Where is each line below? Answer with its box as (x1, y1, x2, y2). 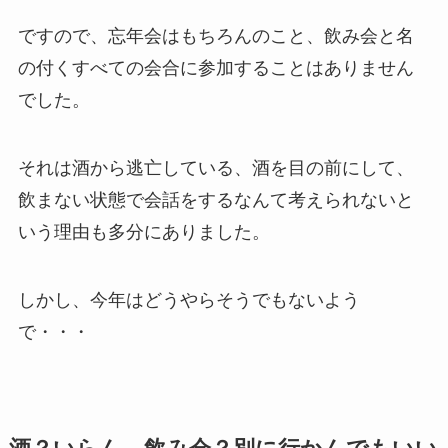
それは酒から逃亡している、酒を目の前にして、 (17, 158, 414, 179)
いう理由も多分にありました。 (17, 222, 270, 243)
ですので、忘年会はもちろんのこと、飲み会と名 (17, 26, 414, 47)
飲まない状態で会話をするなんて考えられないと (17, 190, 414, 211)
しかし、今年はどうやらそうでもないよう (17, 289, 360, 310)
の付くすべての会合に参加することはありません (17, 58, 414, 79)
